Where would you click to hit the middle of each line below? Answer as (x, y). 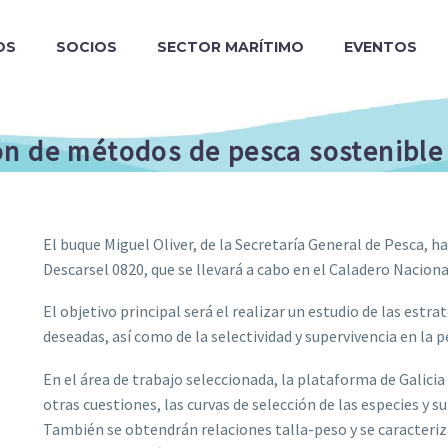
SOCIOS (86, 47)
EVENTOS (380, 47)
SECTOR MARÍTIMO (230, 47)
